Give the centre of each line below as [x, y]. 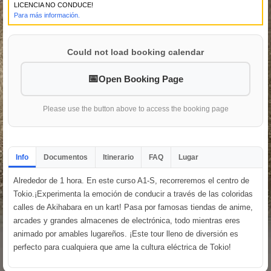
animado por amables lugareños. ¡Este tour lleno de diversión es [126, 233]
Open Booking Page [141, 79]
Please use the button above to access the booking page [135, 109]
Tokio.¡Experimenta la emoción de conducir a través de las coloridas [133, 194]
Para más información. [47, 15]
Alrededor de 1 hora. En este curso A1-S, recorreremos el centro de [131, 180]
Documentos [66, 157]
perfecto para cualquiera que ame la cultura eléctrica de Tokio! [122, 247]
